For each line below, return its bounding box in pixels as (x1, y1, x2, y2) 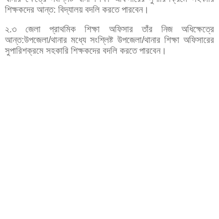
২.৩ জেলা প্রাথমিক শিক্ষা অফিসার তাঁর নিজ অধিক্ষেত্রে (5, 23, 214, 34)
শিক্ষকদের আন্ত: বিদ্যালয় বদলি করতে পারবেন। (5, 4, 149, 15)
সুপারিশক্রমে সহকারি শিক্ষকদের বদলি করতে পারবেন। (5, 45, 167, 56)
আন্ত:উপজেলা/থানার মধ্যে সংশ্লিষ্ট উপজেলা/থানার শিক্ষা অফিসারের (5, 34, 214, 45)
